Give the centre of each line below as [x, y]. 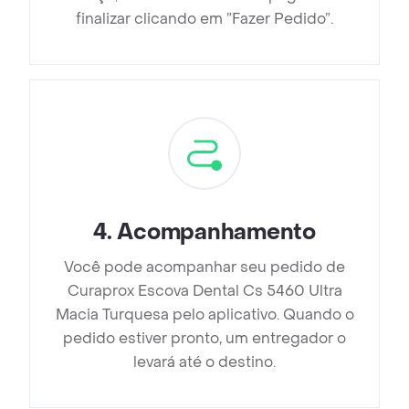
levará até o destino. [204, 362]
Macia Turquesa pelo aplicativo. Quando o [204, 315]
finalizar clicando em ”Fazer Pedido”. [204, 19]
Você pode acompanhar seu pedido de [204, 267]
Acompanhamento [216, 233]
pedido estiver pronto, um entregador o [204, 339]
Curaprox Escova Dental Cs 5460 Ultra [204, 291]
